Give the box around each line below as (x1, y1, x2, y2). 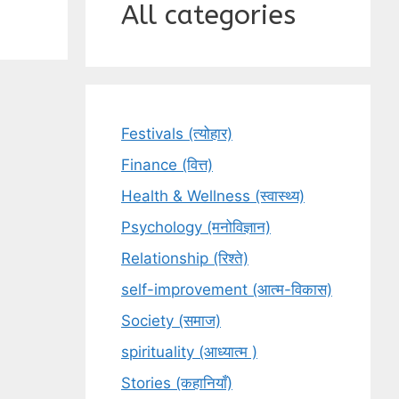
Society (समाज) (121, 312, 221, 330)
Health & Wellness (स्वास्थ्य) (121, 187, 305, 205)
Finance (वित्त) (121, 156, 213, 174)
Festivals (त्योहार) (121, 125, 232, 142)
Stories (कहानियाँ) (121, 374, 232, 392)
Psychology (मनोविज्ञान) (121, 218, 271, 236)
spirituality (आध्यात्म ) (121, 343, 257, 361)
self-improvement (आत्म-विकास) (121, 281, 332, 298)
